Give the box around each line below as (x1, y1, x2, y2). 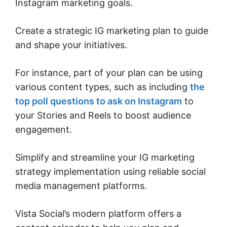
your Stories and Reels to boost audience (15, 109, 191, 121)
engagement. (15, 124, 72, 135)
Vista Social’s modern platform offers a (15, 208, 181, 219)
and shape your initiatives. (15, 39, 130, 50)
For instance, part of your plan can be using (15, 67, 203, 78)
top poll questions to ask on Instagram (15, 95, 182, 106)
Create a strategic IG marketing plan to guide (15, 25, 208, 36)
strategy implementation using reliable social (15, 166, 206, 177)
